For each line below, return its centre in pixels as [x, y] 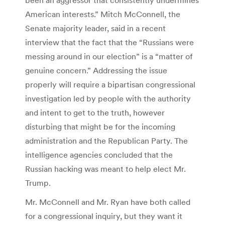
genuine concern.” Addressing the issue [96, 70]
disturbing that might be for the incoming [100, 126]
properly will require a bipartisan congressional [110, 84]
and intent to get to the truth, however [95, 112]
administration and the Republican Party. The [106, 140]
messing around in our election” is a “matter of [109, 56]
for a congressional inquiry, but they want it [104, 216]
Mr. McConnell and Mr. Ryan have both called [108, 202]
